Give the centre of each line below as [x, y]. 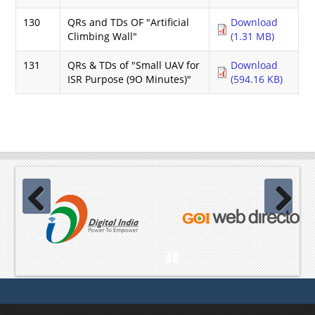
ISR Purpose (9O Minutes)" [130, 79]
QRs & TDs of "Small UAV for [134, 65]
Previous [43, 229]
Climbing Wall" [103, 36]
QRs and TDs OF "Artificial [129, 22]
